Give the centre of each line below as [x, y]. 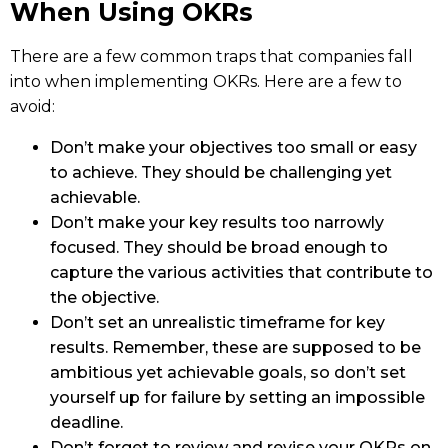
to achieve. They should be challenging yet [221, 173]
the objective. [104, 298]
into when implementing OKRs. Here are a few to [206, 82]
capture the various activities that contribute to [241, 273]
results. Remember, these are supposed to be [235, 348]
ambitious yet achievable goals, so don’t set [228, 373]
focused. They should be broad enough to [219, 248]
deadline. [86, 423]
